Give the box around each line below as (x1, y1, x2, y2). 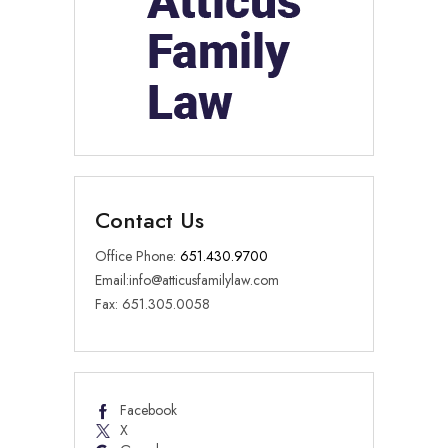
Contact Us (95, 204, 204, 237)
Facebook (120, 400, 177, 421)
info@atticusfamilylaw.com (129, 270, 279, 291)
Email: (95, 270, 129, 291)
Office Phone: (95, 246, 180, 267)
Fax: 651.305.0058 (95, 294, 210, 315)
